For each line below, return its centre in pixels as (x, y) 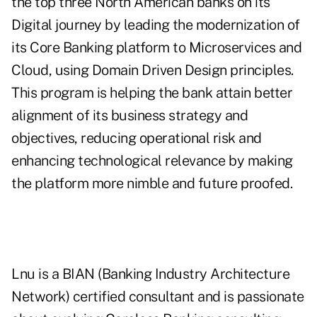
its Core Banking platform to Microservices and (156, 48)
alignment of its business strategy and (129, 116)
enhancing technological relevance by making (152, 161)
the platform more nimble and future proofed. (152, 184)
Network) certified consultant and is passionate (158, 297)
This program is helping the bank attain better (152, 93)
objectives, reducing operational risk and (137, 138)
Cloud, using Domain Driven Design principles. (152, 70)
